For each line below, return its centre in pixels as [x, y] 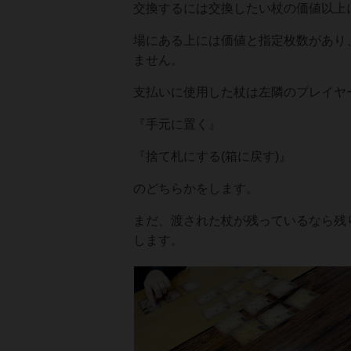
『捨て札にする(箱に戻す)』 [212, 156]
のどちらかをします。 [196, 188]
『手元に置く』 [177, 124]
